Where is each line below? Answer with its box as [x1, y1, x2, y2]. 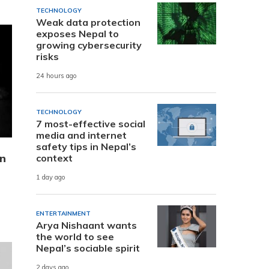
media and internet [36, 128, 127, 141]
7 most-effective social [36, 117, 145, 130]
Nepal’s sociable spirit [36, 241, 140, 254]
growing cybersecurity [36, 38, 142, 51]
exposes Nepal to [36, 27, 119, 40]
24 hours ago [36, 71, 77, 80]
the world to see [36, 230, 114, 243]
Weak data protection [36, 16, 141, 28]
